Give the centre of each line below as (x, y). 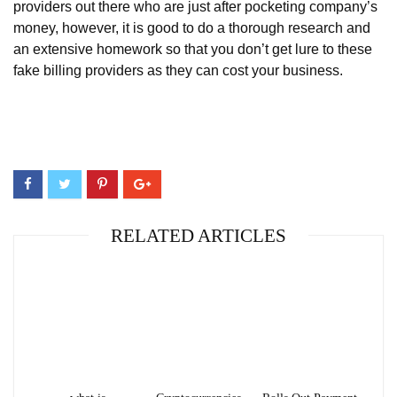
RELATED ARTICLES (198, 235)
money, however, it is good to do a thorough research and (192, 27)
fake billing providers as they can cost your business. (178, 70)
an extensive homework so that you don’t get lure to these (193, 49)
